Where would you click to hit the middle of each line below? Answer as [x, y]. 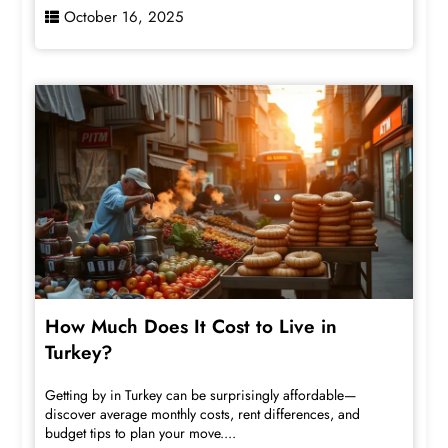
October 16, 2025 [124, 16]
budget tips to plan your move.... [141, 432]
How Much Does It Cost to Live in [191, 326]
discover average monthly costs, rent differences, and [203, 413]
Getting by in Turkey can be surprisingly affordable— [201, 394]
